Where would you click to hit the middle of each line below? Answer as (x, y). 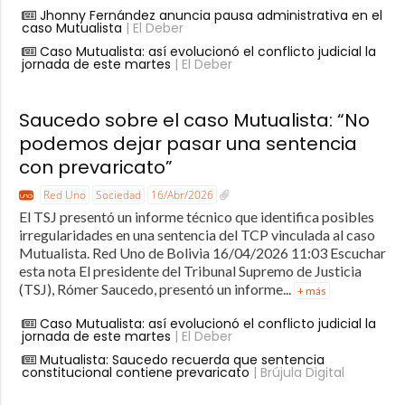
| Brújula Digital (297, 372)
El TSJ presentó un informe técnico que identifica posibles (196, 216)
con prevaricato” (95, 167)
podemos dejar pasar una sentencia (188, 143)
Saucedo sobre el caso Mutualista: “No (194, 120)
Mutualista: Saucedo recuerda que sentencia (182, 359)
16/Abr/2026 (182, 194)
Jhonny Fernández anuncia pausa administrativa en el (211, 15)
